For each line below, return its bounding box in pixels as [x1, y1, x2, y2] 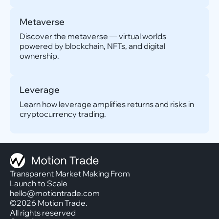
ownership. [20, 51, 59, 61]
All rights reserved [10, 208, 76, 218]
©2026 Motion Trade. [10, 198, 94, 208]
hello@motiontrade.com [10, 188, 100, 198]
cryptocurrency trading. [20, 109, 106, 119]
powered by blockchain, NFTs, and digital [20, 41, 165, 51]
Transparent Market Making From [10, 169, 130, 178]
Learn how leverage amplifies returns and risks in [20, 99, 194, 109]
